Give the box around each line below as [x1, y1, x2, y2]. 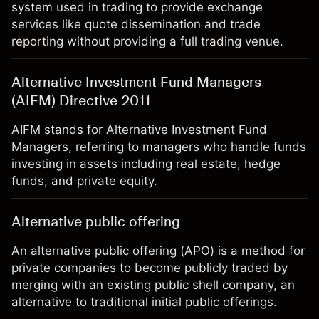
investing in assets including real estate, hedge [11, 157, 281, 171]
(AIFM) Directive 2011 [11, 92, 150, 109]
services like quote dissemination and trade [11, 17, 261, 31]
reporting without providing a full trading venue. [11, 34, 283, 48]
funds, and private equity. [11, 174, 157, 188]
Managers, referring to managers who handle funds [11, 140, 306, 154]
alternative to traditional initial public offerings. [11, 295, 277, 309]
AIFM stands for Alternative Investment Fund [11, 122, 267, 137]
